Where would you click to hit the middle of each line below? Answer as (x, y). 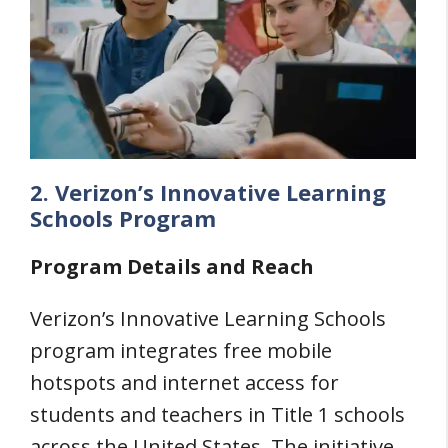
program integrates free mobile (181, 350)
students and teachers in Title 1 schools (217, 414)
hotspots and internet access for (184, 382)
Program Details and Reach (172, 266)
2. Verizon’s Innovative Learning (208, 191)
